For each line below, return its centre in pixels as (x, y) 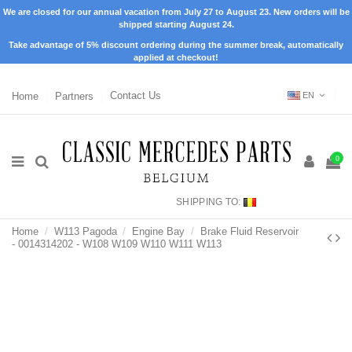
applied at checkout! (176, 57)
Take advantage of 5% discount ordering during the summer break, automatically (176, 44)
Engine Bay (159, 231)
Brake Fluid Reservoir (249, 231)
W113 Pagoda (85, 231)
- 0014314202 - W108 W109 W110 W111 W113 (117, 244)
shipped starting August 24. (176, 24)
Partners (76, 96)
